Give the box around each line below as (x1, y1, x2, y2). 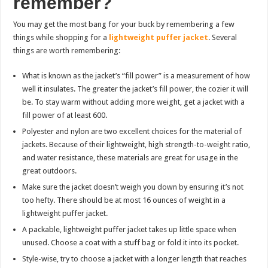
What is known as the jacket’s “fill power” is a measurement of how (22, 71, 251, 80)
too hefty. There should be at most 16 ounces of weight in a (22, 195, 226, 205)
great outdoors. (22, 166, 77, 175)
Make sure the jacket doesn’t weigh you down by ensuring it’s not (22, 182, 244, 191)
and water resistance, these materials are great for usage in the (22, 153, 239, 162)
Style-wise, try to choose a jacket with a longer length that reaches (22, 254, 247, 263)
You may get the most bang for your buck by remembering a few (13, 19, 235, 29)
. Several (208, 32, 237, 42)
